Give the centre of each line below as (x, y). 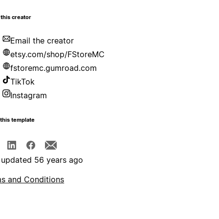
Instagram (29, 96)
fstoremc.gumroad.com (54, 68)
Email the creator (42, 41)
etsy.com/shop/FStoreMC (58, 55)
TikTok (23, 82)
